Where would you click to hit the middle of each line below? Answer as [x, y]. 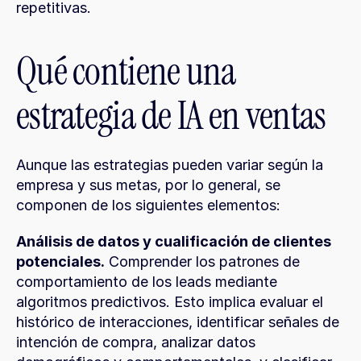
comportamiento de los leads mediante [147, 282]
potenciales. [60, 261]
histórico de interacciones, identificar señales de [178, 322]
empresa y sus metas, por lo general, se [148, 185]
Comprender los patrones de [202, 261]
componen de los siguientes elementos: [148, 205]
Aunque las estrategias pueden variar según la [170, 165]
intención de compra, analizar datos [136, 342]
